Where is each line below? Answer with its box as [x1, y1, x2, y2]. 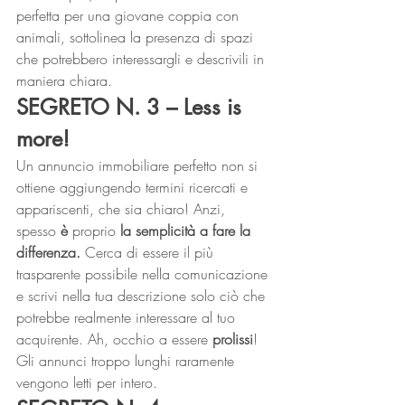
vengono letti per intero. [16, 372, 162, 392]
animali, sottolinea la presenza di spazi [16, 27, 258, 47]
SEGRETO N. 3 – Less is [16, 93, 248, 121]
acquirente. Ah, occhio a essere [16, 329, 212, 349]
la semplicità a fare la [116, 221, 255, 240]
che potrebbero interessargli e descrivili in [16, 49, 268, 69]
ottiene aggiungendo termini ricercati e [16, 177, 252, 197]
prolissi [212, 329, 253, 349]
